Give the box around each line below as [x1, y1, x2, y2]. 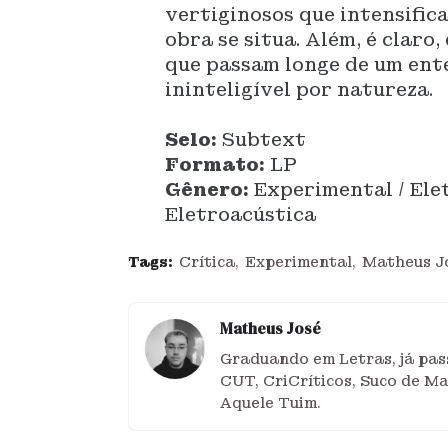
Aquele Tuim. [219, 394, 321, 412]
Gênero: [165, 178, 255, 201]
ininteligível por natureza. [165, 78, 434, 101]
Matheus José [219, 317, 321, 339]
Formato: [165, 153, 271, 176]
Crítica [178, 253, 235, 271]
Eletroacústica [165, 203, 317, 226]
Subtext [222, 128, 307, 151]
